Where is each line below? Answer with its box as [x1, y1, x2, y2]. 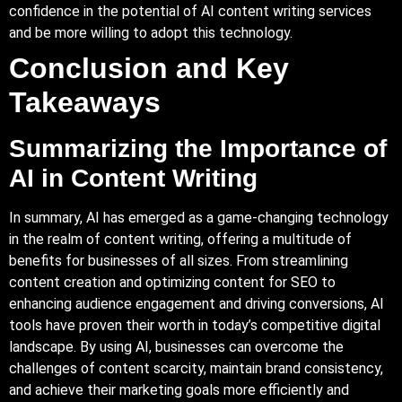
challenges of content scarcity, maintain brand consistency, [9, 359, 383, 377]
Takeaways [9, 85, 161, 118]
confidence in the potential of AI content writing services [9, 2, 371, 20]
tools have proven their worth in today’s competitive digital [9, 316, 380, 334]
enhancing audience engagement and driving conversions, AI [9, 294, 384, 312]
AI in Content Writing [9, 163, 258, 192]
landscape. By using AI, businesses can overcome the [9, 337, 344, 355]
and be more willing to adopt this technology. [9, 23, 293, 41]
